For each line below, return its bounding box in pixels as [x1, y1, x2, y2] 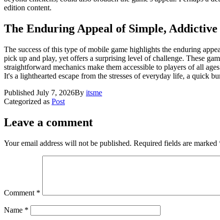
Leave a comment [4, 115, 93, 129]
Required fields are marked [134, 138, 219, 147]
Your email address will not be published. [4, 138, 132, 147]
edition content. [4, 3, 52, 12]
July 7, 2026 [36, 88, 75, 97]
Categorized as [4, 97, 52, 106]
